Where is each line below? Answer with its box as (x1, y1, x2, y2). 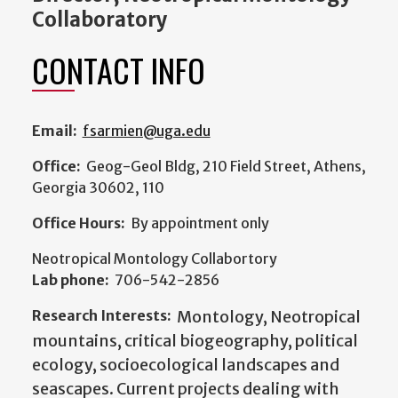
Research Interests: (32, 306, 171, 325)
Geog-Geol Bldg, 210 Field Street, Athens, (85, 157, 366, 176)
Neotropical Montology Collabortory (32, 250, 277, 268)
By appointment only (130, 214, 269, 233)
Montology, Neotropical (176, 306, 361, 328)
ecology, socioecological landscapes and (32, 354, 339, 376)
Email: (32, 122, 77, 140)
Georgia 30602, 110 (32, 179, 164, 197)
